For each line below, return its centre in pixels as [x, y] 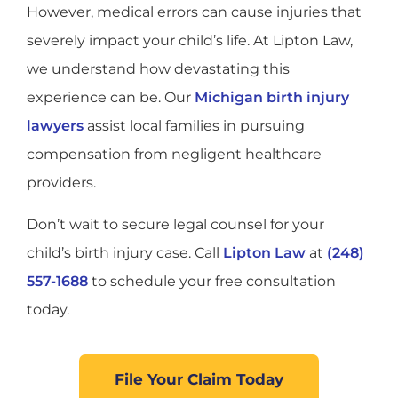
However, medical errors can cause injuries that [194, 12]
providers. [61, 183]
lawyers [55, 126]
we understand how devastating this [158, 69]
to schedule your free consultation [212, 281]
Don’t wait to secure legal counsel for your [175, 224]
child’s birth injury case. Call [125, 252]
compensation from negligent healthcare [174, 155]
